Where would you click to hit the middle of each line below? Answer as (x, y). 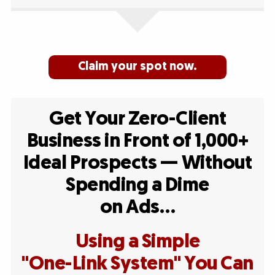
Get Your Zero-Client (137, 119)
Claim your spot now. (137, 67)
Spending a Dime (137, 185)
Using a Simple (137, 242)
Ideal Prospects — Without (137, 163)
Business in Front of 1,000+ (137, 141)
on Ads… (137, 207)
